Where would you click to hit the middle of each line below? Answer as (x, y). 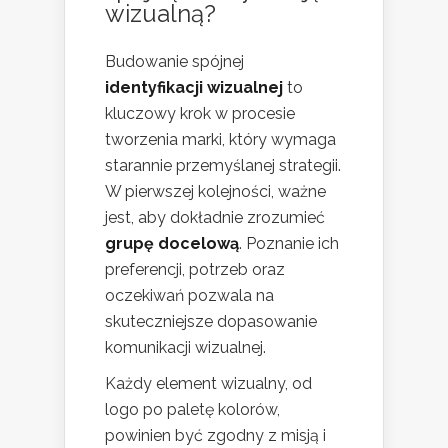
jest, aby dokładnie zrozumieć (215, 217)
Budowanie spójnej (174, 61)
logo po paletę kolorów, (192, 409)
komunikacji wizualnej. (185, 347)
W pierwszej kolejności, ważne (215, 191)
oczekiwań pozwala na (189, 295)
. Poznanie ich (289, 243)
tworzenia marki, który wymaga (220, 139)
